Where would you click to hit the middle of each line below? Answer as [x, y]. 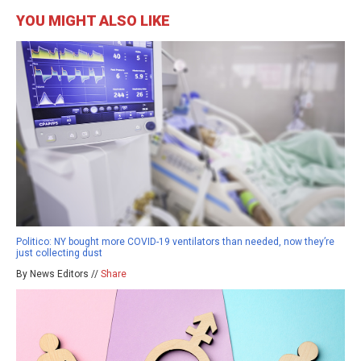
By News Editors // [58, 274]
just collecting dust [59, 253]
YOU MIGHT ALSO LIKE [93, 21]
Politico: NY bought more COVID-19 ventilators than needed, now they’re [175, 242]
